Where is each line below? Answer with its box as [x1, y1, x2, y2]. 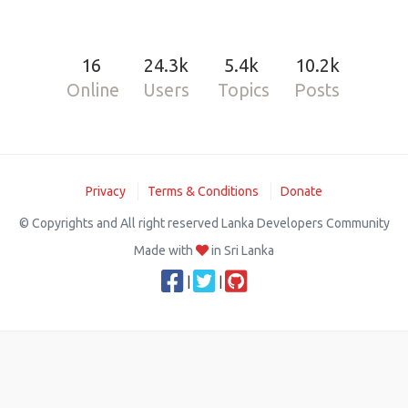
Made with [134, 243, 196, 258]
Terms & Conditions [148, 184, 259, 199]
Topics [217, 80, 270, 100]
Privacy [86, 184, 126, 199]
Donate [280, 184, 322, 199]
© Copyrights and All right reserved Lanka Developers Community [18, 216, 390, 230]
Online [66, 80, 120, 100]
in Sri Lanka [209, 243, 274, 258]
